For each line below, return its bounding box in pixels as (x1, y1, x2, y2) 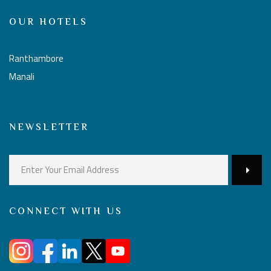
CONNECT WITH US (9, 204, 123, 220)
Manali (9, 69, 34, 83)
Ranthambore (9, 51, 64, 65)
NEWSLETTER (9, 120, 89, 135)
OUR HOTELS (9, 15, 88, 30)
